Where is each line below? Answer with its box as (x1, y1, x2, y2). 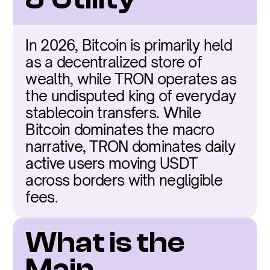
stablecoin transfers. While (25, 104, 201, 122)
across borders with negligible (25, 171, 222, 189)
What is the (25, 226, 185, 259)
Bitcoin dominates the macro (25, 121, 214, 139)
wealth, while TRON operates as (25, 70, 236, 88)
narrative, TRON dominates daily (25, 137, 236, 155)
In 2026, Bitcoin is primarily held (25, 36, 232, 54)
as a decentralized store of (25, 53, 201, 71)
